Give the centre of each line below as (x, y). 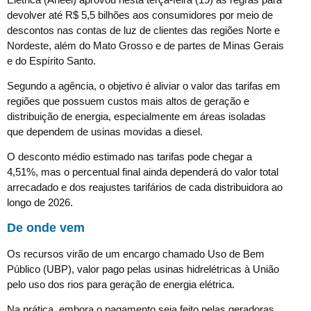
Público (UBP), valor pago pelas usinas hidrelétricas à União (143, 269)
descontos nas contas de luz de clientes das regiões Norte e (143, 30)
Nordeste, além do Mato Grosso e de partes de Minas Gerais (145, 45)
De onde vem (46, 227)
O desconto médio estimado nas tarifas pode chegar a (129, 157)
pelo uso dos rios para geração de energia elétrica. (121, 284)
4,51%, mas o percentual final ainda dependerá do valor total (143, 172)
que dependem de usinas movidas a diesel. (105, 132)
